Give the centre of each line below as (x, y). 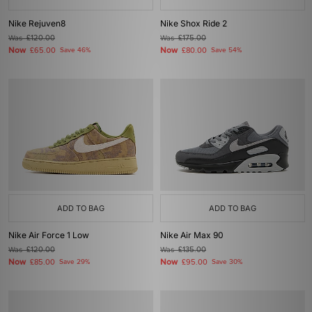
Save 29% (75, 262)
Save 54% (226, 50)
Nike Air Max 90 (192, 235)
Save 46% (75, 50)
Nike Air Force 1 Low (49, 235)
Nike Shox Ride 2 (194, 23)
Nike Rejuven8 (37, 23)
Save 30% (227, 262)
